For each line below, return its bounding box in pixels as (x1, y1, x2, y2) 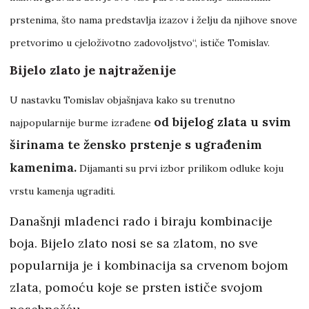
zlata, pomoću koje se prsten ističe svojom (10, 279, 263, 296)
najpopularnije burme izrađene (10, 117, 154, 130)
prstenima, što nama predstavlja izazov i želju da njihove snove (10, 14, 297, 27)
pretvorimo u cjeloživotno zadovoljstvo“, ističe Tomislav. (10, 37, 270, 50)
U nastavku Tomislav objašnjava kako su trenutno (10, 94, 235, 107)
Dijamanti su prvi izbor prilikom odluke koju (77, 162, 283, 175)
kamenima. (10, 159, 77, 176)
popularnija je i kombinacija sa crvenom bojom (10, 257, 288, 274)
